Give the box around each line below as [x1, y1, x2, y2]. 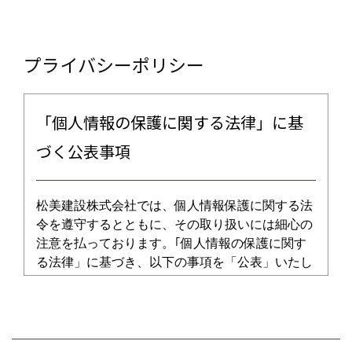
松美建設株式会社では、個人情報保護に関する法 [36, 199, 313, 212]
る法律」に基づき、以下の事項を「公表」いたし [36, 255, 313, 269]
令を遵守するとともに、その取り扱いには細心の [36, 218, 313, 231]
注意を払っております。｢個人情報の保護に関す [36, 236, 306, 250]
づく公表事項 [36, 140, 130, 163]
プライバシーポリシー [24, 51, 204, 78]
